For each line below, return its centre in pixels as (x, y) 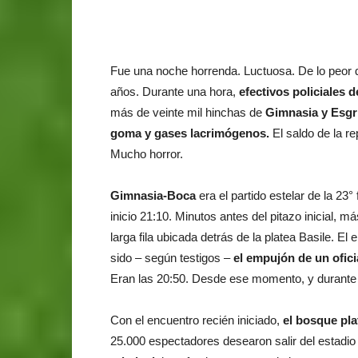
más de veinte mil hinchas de (188, 112)
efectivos (264, 91)
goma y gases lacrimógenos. (191, 133)
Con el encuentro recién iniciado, (197, 320)
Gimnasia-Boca (153, 195)
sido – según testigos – (172, 257)
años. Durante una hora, (175, 91)
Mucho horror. (147, 153)
